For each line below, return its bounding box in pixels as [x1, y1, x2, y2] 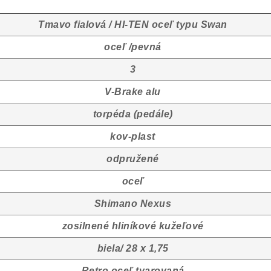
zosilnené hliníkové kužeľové [62, 221, 204, 231]
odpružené [106, 154, 159, 164]
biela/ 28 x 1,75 [97, 243, 169, 253]
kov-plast [110, 131, 155, 142]
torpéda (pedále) [93, 109, 173, 119]
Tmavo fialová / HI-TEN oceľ [38, 19, 177, 30]
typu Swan [176, 19, 227, 30]
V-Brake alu [105, 87, 161, 97]
